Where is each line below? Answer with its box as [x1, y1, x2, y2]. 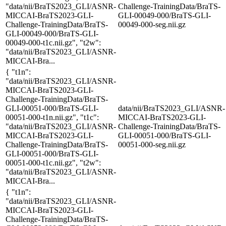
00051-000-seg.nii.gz [118, 140, 186, 149]
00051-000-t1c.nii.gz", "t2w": [6, 158, 101, 167]
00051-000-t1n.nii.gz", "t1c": [6, 112, 99, 122]
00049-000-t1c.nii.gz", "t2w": [6, 38, 101, 47]
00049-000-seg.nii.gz [118, 20, 186, 29]
